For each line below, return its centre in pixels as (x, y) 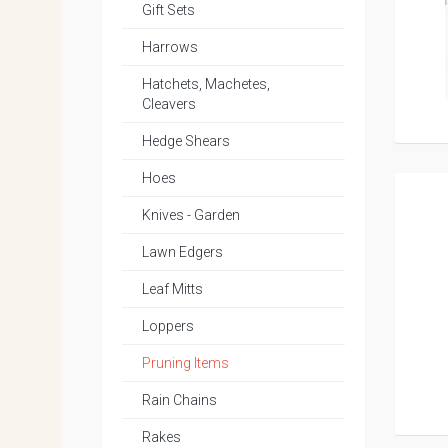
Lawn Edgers (182, 252)
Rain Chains (179, 400)
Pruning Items (185, 363)
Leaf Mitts (172, 289)
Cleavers (169, 104)
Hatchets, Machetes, (206, 84)
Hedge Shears (186, 141)
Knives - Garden (191, 215)
